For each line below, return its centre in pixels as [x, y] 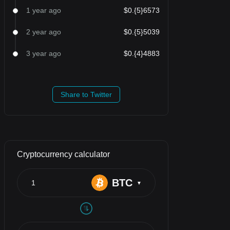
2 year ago [44, 32]
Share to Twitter [86, 94]
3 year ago [44, 53]
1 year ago [44, 10]
